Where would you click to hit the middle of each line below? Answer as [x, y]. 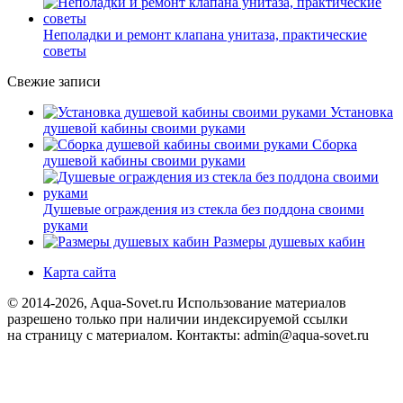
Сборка [333, 145]
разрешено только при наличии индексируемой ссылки [178, 319]
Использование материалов [262, 303]
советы [65, 51]
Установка [360, 112]
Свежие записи [54, 82]
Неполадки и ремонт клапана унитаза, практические [205, 35]
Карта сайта [80, 273]
